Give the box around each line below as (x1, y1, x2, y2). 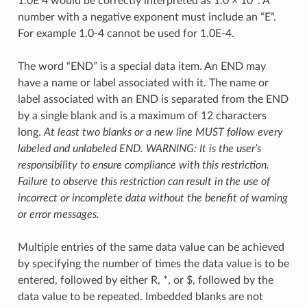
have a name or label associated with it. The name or (17, 77, 269, 88)
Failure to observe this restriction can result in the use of (17, 175, 270, 187)
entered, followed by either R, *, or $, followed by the (17, 274, 273, 286)
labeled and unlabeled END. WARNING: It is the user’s (17, 143, 261, 154)
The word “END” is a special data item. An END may (17, 60, 266, 72)
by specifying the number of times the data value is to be (17, 258, 289, 269)
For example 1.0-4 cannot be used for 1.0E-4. (17, 27, 234, 39)
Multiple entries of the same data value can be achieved (17, 241, 284, 253)
